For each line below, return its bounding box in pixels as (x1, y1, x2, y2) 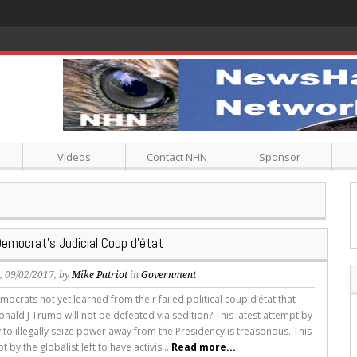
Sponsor (259, 150, 301, 164)
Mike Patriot (72, 269, 128, 280)
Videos (57, 150, 91, 164)
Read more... (171, 340, 237, 354)
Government (141, 269, 197, 280)
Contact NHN (147, 150, 208, 164)
